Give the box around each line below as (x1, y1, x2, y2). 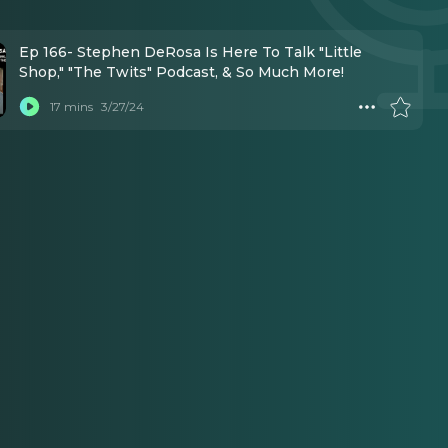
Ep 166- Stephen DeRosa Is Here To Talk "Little (18, 43, 362, 62)
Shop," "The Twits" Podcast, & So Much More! (18, 63, 344, 82)
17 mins (49, 98, 93, 114)
